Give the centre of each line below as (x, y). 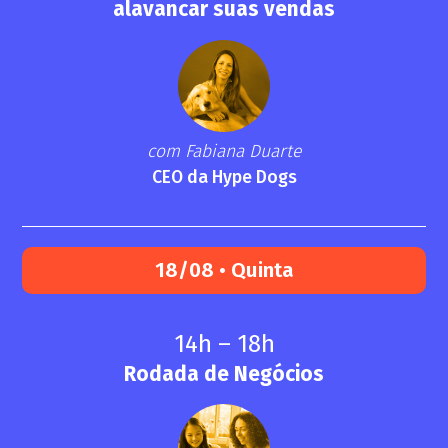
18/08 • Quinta (224, 270)
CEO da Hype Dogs (224, 177)
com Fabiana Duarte (224, 151)
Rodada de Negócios (224, 374)
